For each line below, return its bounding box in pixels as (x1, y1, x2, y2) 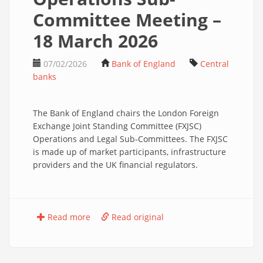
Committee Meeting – (33, 8, 221, 32)
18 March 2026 (33, 29, 158, 53)
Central (200, 58, 229, 69)
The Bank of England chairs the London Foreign (33, 107, 219, 119)
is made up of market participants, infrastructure (33, 146, 226, 157)
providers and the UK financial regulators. (33, 159, 198, 170)
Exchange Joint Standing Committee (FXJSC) (33, 120, 201, 131)
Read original (109, 211, 164, 222)
